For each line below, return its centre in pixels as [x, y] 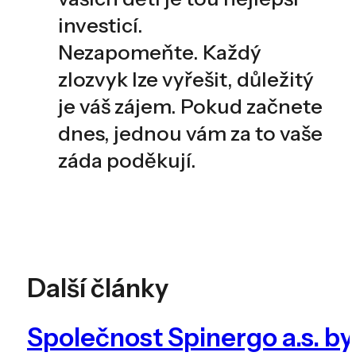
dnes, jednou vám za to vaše [190, 133]
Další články [97, 288]
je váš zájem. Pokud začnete [190, 106]
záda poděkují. [127, 160]
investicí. [100, 25]
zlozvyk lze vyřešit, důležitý [186, 79]
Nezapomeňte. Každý [159, 52]
